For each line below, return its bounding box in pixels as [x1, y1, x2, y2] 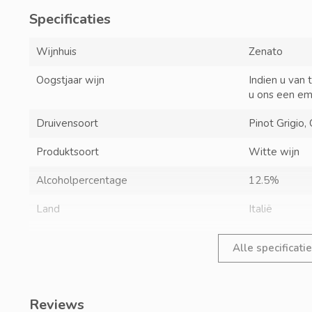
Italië [249, 201, 273, 216]
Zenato [249, 44, 283, 58]
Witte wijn [249, 144, 300, 159]
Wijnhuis [36, 44, 77, 58]
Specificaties [29, 9, 111, 29]
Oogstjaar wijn [36, 72, 104, 87]
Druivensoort [36, 116, 98, 130]
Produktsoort [36, 144, 99, 159]
